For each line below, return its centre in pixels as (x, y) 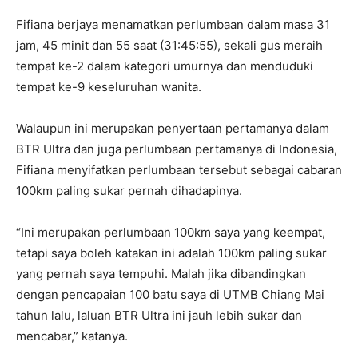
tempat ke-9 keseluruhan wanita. (109, 87)
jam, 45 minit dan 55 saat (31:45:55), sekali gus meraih (169, 46)
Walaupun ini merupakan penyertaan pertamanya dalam (173, 129)
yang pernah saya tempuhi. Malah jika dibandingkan (161, 274)
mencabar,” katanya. (72, 336)
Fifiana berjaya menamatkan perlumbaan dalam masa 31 (173, 25)
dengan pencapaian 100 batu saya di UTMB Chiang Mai (170, 295)
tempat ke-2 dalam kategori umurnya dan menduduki (165, 66)
